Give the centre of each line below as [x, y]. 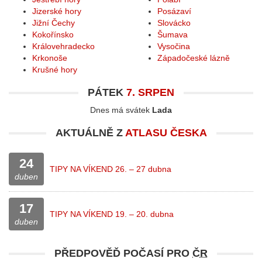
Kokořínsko [53, 35]
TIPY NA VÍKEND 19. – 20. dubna [112, 214]
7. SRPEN [150, 92]
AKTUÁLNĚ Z [90, 133]
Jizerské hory [57, 11]
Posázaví [174, 11]
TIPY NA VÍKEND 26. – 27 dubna [111, 169]
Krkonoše [50, 58]
